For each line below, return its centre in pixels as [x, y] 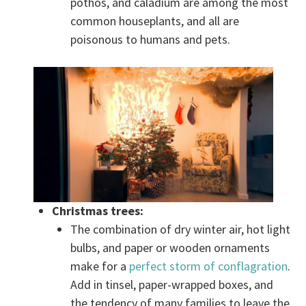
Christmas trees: [98, 211]
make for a [100, 266]
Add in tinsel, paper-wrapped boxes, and [172, 285]
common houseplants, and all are [155, 21]
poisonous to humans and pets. [151, 40]
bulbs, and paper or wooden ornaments [170, 248]
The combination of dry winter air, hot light [181, 229]
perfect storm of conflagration [209, 266]
